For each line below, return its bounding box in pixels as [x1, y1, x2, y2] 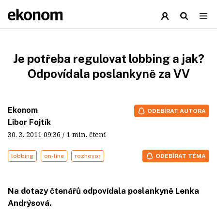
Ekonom [8, 106, 38, 115]
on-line [44, 153, 64, 159]
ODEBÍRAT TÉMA [155, 153, 206, 159]
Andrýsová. [8, 198, 51, 208]
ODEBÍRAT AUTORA [147, 108, 206, 114]
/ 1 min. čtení [61, 130, 116, 139]
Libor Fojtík [8, 118, 51, 127]
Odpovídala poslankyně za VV [27, 67, 190, 80]
